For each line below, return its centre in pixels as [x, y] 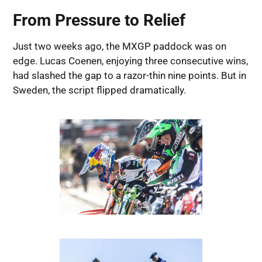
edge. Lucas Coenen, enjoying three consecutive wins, [130, 61]
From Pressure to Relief [99, 20]
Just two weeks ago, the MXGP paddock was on [119, 46]
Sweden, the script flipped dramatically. [99, 90]
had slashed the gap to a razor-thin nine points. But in [129, 76]
